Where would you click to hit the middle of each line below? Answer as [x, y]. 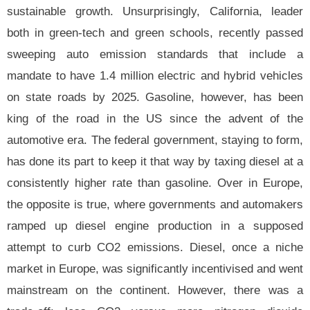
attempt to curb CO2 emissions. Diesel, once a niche [155, 248]
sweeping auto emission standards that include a [155, 55]
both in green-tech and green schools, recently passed [155, 33]
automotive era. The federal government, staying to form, [155, 140]
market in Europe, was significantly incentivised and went [155, 269]
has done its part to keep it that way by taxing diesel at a [155, 162]
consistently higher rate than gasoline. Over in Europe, [155, 183]
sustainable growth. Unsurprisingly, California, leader [155, 12]
